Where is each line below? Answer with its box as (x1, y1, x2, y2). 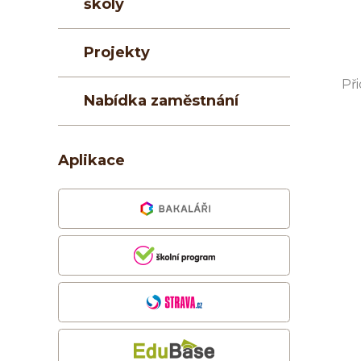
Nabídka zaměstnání (84, 92, 239, 110)
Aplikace (58, 151, 125, 170)
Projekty (84, 44, 150, 62)
